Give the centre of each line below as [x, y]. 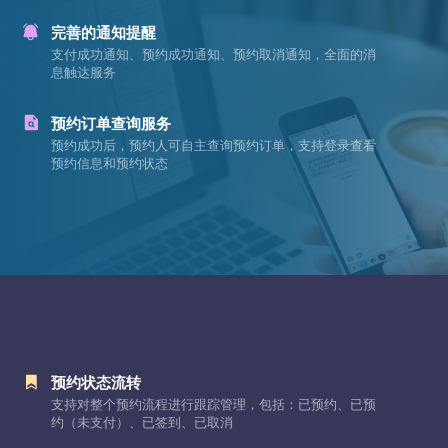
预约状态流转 [95, 382]
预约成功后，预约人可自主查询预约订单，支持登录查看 [213, 144]
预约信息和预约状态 [109, 162]
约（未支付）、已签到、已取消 [141, 421]
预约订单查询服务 [110, 123]
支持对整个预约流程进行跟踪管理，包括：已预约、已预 [213, 403]
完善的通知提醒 [103, 32]
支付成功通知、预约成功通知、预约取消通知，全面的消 [213, 53]
